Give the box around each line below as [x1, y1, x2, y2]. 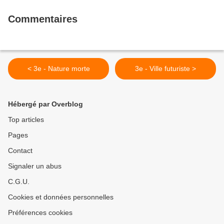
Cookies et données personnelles [8, 192, 113, 201]
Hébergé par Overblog [8, 99, 83, 108]
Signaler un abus [8, 161, 61, 170]
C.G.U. [8, 177, 29, 185]
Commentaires [8, 13, 77, 24]
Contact [8, 146, 32, 154]
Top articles [8, 115, 44, 123]
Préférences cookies [8, 208, 72, 216]
